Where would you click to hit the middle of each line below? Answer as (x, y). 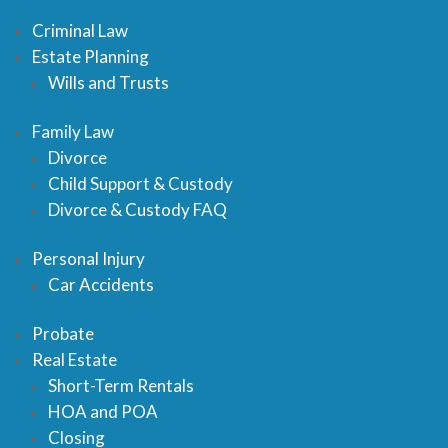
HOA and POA (103, 411)
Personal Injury (88, 258)
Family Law (73, 131)
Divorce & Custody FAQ (137, 209)
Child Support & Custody (140, 183)
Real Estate (74, 359)
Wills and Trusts (108, 82)
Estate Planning (90, 56)
